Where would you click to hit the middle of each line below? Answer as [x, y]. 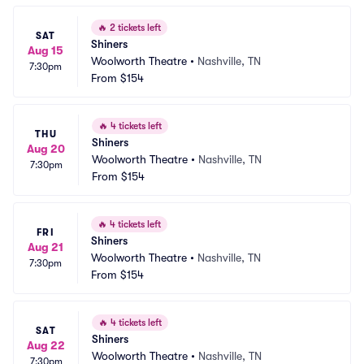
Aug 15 [45, 50]
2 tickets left [134, 28]
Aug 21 [45, 247]
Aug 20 [46, 149]
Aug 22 [46, 345]
